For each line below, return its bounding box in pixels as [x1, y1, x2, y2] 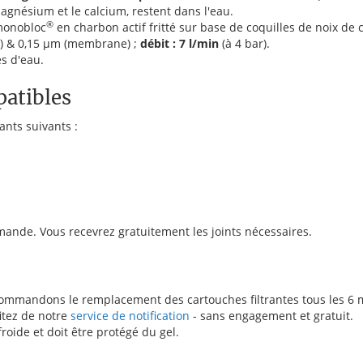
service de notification [70, 307, 190, 323]
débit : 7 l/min [140, 35, 219, 51]
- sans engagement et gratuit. [190, 307, 353, 323]
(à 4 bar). [219, 35, 270, 51]
